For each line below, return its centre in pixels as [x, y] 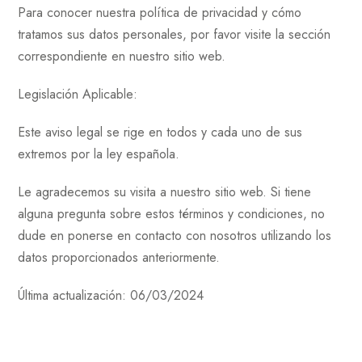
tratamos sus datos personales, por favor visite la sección [175, 34]
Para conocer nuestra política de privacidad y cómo [160, 12]
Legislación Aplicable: [78, 94]
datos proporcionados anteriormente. [119, 257]
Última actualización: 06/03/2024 [111, 295]
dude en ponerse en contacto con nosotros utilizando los [175, 235]
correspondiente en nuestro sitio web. [122, 56]
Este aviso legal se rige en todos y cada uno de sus [160, 132]
